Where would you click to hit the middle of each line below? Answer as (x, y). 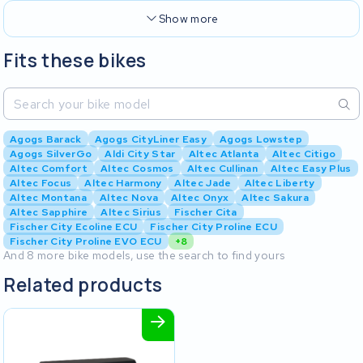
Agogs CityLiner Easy (150, 139)
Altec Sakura (275, 198)
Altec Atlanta (224, 154)
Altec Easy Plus (311, 169)
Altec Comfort (49, 169)
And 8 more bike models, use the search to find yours (144, 256)
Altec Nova (129, 198)
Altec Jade (203, 183)
